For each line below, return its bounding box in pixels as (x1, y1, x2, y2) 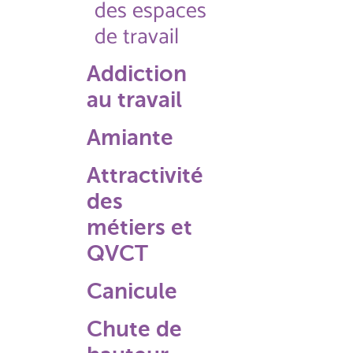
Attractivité (87, 163, 203, 188)
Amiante (87, 125, 173, 150)
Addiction (87, 61, 187, 86)
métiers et (87, 215, 192, 240)
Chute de (87, 317, 182, 341)
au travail (87, 87, 182, 112)
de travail (95, 19, 179, 55)
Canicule (87, 279, 177, 303)
